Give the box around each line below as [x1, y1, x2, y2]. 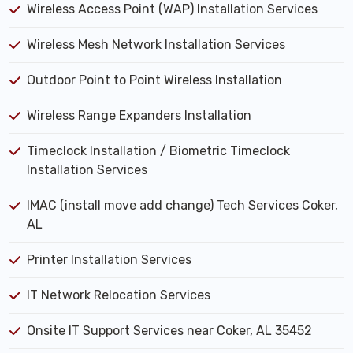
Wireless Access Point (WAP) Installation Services [27, 2, 318, 17]
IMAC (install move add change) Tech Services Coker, [27, 198, 338, 213]
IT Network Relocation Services [27, 288, 210, 303]
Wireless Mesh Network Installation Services [27, 37, 285, 52]
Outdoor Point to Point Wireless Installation [27, 72, 282, 87]
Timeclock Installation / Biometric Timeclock [27, 143, 290, 158]
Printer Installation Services [27, 252, 191, 267]
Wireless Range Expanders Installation [27, 108, 251, 123]
